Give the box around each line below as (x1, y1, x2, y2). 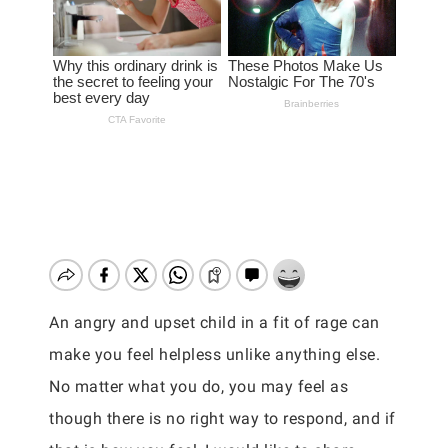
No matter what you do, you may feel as (49, 377, 348, 396)
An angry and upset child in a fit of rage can (49, 313, 380, 332)
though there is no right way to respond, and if (49, 409, 396, 428)
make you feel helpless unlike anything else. (49, 345, 380, 364)
